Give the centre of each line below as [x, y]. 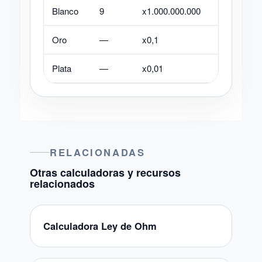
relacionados [62, 184]
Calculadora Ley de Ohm [100, 226]
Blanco [65, 11]
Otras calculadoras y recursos [105, 173]
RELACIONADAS [98, 152]
